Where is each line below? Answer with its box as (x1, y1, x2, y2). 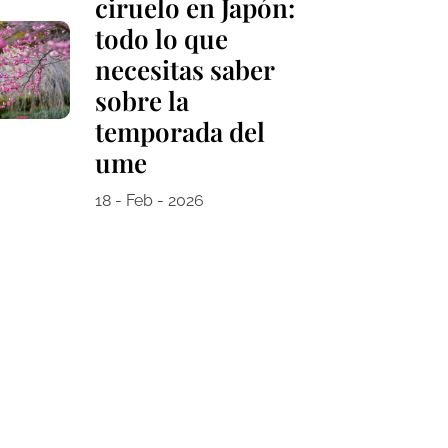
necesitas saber (94, 52, 274, 88)
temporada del (94, 114, 265, 150)
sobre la (94, 83, 189, 119)
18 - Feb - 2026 (94, 191, 204, 211)
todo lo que (94, 21, 228, 57)
